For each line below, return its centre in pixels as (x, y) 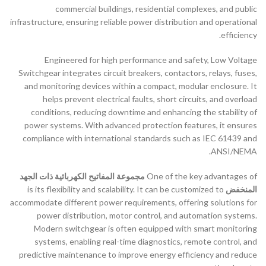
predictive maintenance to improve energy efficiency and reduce (138, 254)
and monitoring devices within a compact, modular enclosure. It (141, 85)
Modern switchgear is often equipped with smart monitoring (145, 228)
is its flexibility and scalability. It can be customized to (126, 189)
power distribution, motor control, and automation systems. (147, 215)
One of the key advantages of (202, 176)
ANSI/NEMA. (234, 151)
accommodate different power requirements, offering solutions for (134, 202)
